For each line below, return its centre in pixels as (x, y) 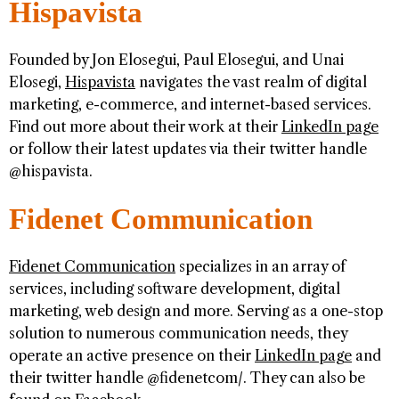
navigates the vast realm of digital (251, 82)
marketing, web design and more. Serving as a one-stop (196, 311)
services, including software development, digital (175, 289)
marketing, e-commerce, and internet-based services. (190, 105)
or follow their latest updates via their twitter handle (188, 149)
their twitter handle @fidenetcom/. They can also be (187, 378)
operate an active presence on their (132, 356)
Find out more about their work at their (145, 127)
